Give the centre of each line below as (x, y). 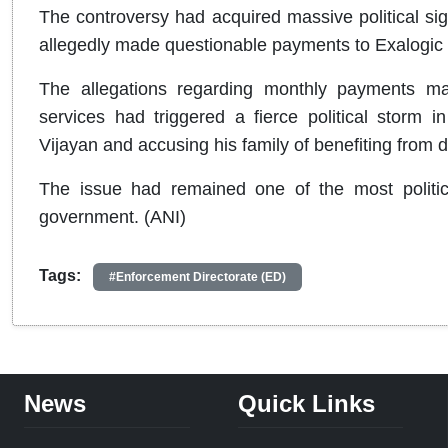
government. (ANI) (112, 216)
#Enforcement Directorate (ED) (197, 276)
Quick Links (306, 403)
